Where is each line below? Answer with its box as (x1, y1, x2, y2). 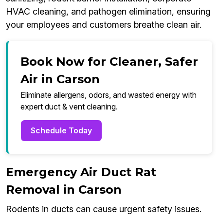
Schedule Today (31, 126, 92, 136)
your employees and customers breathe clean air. (6, 19, 201, 30)
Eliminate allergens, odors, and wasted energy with (20, 90, 197, 100)
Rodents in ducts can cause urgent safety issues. (6, 204, 201, 215)
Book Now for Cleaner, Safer (20, 54, 198, 69)
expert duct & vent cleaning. (20, 102, 118, 112)
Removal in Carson (6, 182, 122, 197)
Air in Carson (20, 72, 100, 87)
